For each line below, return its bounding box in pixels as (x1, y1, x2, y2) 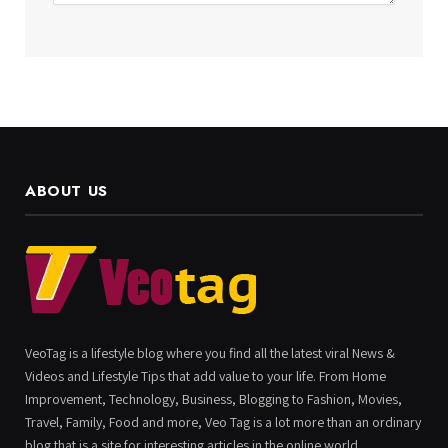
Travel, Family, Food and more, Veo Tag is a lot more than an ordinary (25, 413, 421, 432)
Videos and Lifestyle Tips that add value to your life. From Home (25, 367, 386, 386)
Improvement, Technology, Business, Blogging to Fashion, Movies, (25, 390, 402, 409)
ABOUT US (25, 180, 108, 203)
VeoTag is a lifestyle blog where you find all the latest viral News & (25, 344, 395, 363)
